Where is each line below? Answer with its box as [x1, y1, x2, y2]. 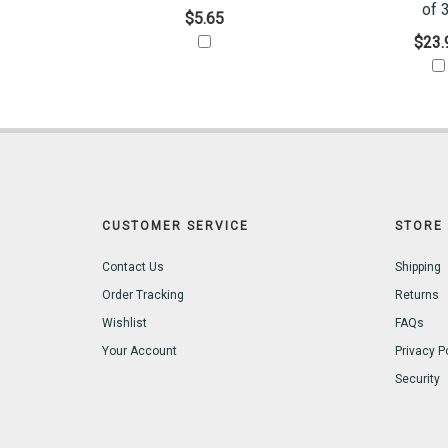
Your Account [102, 344, 177, 359]
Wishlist [102, 316, 147, 331]
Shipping [394, 260, 441, 275]
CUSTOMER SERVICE [102, 219, 249, 234]
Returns [394, 288, 439, 303]
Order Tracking [102, 288, 184, 303]
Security [394, 372, 440, 387]
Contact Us [102, 260, 164, 275]
